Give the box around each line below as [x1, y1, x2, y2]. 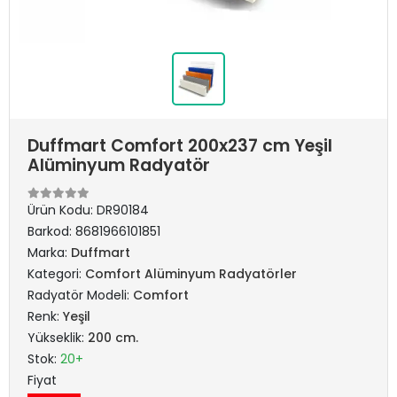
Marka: [27, 244, 71, 261]
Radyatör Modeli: [27, 286, 133, 304]
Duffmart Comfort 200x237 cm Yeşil [27, 134, 332, 158]
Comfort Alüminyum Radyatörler [85, 265, 297, 283]
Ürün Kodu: [27, 201, 97, 219]
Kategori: [27, 265, 85, 283]
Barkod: [27, 222, 75, 240]
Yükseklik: [27, 329, 88, 346]
